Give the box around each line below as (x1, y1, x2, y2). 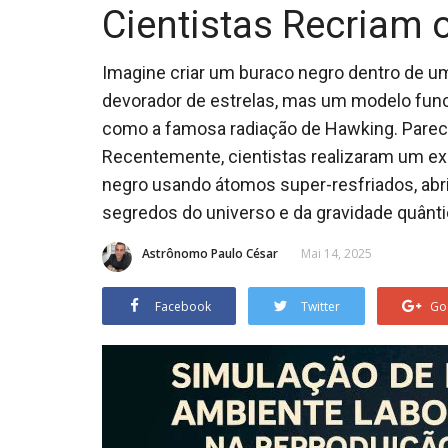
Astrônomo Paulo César (142, 244, 278, 262)
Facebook (155, 297, 211, 315)
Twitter (301, 297, 340, 315)
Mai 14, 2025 (301, 244, 372, 262)
